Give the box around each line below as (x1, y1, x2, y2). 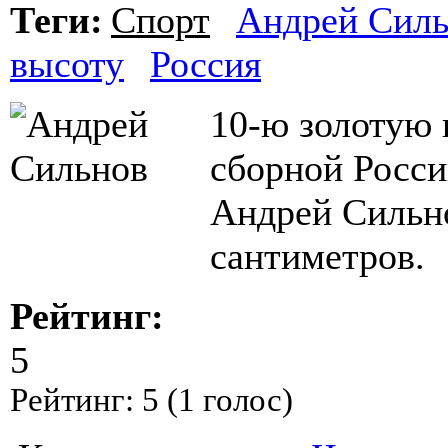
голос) (195, 382, 293, 419)
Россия (150, 43, 261, 86)
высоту (10, 43, 124, 86)
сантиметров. (210, 235, 425, 278)
